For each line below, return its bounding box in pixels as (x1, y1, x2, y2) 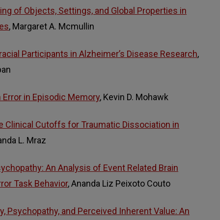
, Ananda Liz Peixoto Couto (68, 178, 170, 189)
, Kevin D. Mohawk (100, 91, 168, 102)
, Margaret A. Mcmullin (9, 21, 94, 31)
